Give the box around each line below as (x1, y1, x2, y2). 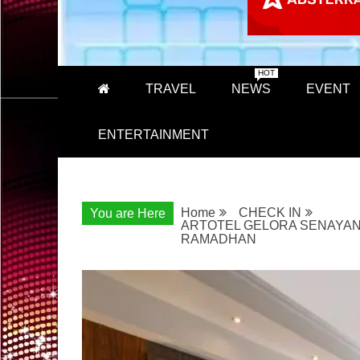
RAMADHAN (181, 232, 256, 246)
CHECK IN (239, 206, 301, 219)
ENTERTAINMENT (98, 128, 209, 141)
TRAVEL (145, 82, 196, 96)
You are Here (90, 207, 166, 220)
